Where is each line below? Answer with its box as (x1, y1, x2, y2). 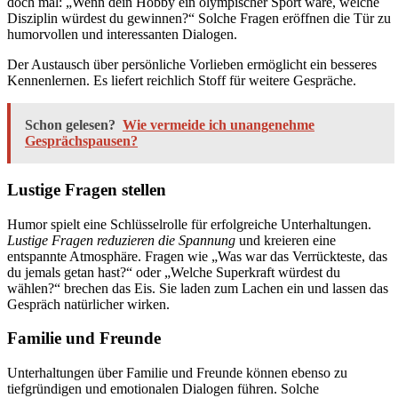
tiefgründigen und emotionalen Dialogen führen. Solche (7, 380, 319, 396)
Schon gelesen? (25, 117, 115, 133)
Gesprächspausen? (25, 133, 138, 149)
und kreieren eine (235, 232, 336, 248)
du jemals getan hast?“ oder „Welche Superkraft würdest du (7, 264, 340, 280)
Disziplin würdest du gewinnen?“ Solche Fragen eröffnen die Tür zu (7, 11, 391, 27)
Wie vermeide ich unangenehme (123, 117, 314, 133)
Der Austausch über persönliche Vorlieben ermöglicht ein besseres (7, 57, 377, 73)
